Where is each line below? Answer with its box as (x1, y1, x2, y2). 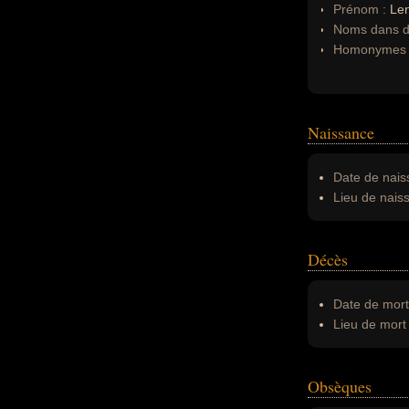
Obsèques (308, 375, 372, 397)
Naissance (308, 121, 374, 143)
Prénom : (333, 2, 390, 16)
